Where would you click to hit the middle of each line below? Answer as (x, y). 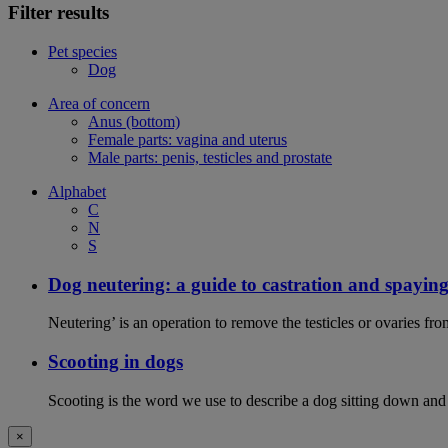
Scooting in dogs (115, 362)
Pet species (82, 51)
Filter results (58, 13)
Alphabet (77, 191)
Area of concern (99, 103)
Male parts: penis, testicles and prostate (210, 157)
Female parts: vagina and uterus (187, 139)
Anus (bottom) (134, 121)
